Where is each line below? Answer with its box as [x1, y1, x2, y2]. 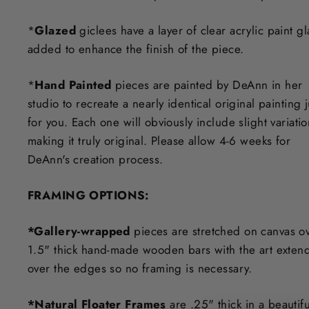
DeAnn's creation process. [28, 150, 163, 168]
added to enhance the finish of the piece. [28, 40, 244, 57]
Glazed [34, 21, 76, 39]
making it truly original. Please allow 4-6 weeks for [28, 132, 291, 149]
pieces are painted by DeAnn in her [111, 76, 303, 93]
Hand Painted [34, 76, 112, 93]
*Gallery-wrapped [28, 222, 134, 239]
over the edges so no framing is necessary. [28, 259, 252, 277]
